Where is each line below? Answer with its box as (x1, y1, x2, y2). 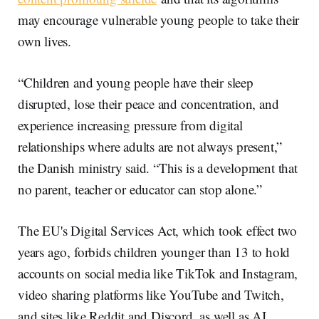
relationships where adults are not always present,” (18, 137, 283, 156)
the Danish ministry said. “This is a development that (18, 159, 298, 177)
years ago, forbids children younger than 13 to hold (18, 243, 291, 261)
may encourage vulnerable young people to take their (18, 11, 300, 29)
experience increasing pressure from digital (18, 116, 243, 135)
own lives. (18, 32, 72, 51)
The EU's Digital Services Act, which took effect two (18, 221, 298, 240)
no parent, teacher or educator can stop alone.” (18, 180, 263, 199)
